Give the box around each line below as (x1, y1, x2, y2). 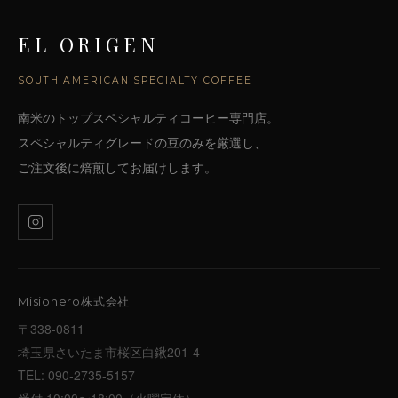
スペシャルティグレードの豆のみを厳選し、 (18, 133, 267, 152)
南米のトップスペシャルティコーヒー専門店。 (18, 108, 279, 127)
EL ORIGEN (18, 31, 160, 59)
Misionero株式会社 (18, 294, 131, 309)
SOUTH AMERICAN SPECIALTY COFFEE (18, 75, 252, 87)
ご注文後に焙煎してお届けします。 (18, 158, 217, 177)
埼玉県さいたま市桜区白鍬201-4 (18, 343, 200, 362)
